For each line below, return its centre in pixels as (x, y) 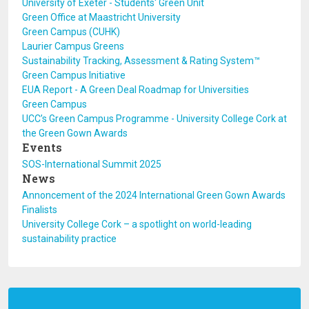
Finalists (40, 210)
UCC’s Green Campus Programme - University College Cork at (154, 119)
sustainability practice (69, 239)
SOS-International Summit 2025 (92, 164)
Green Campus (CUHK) (71, 32)
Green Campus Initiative (74, 75)
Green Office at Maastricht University (101, 17)
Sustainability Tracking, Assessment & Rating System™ (141, 61)
